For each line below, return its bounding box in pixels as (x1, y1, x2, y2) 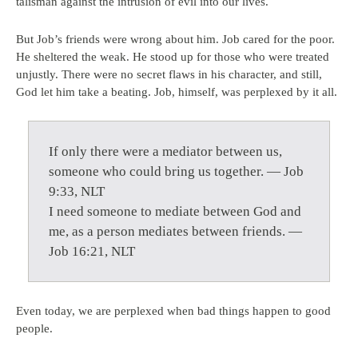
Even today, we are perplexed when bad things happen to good (16, 304, 331, 317)
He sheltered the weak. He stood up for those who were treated (16, 50, 329, 63)
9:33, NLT (49, 184, 105, 199)
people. (16, 322, 53, 335)
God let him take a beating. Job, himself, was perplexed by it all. (16, 86, 337, 98)
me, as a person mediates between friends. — (49, 224, 302, 239)
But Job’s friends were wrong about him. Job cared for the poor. (16, 33, 335, 46)
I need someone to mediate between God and (49, 204, 301, 219)
